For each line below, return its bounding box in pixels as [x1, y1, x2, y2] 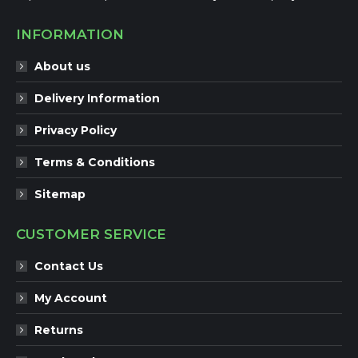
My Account [34, 291, 107, 306]
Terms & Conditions [34, 155, 155, 170]
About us [34, 59, 90, 74]
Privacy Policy [34, 123, 117, 138]
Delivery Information [34, 91, 160, 106]
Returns [34, 323, 83, 338]
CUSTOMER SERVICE [16, 226, 166, 243]
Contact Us [34, 259, 103, 274]
